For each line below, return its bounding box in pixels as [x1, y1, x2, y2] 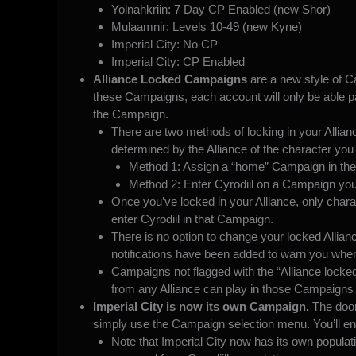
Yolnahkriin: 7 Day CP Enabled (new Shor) [110, 2, 331, 16]
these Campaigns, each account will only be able [93, 89, 348, 103]
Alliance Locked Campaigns [93, 72, 247, 86]
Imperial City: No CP [110, 37, 218, 51]
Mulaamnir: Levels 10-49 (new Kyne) [110, 19, 302, 33]
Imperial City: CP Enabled [110, 54, 245, 68]
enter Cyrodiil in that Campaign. [110, 211, 273, 226]
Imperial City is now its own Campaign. [93, 299, 312, 313]
